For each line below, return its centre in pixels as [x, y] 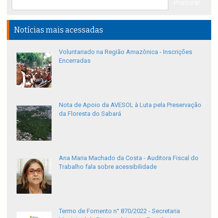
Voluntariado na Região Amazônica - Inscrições [126, 52]
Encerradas [75, 60]
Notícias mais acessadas [59, 30]
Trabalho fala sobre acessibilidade [108, 166]
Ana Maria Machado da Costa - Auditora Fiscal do [129, 158]
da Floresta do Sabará [90, 113]
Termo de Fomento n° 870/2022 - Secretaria [119, 211]
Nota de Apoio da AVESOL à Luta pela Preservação [130, 105]
